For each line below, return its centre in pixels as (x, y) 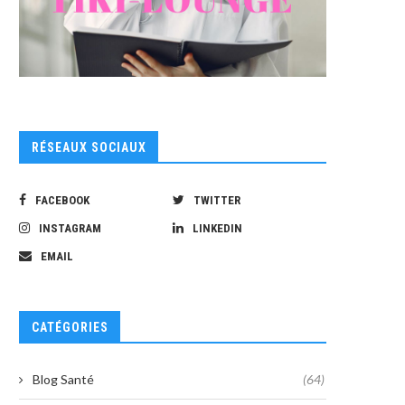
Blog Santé (63, 380)
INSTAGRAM (70, 229)
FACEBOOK (62, 201)
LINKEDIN (217, 229)
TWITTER (217, 201)
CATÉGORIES (70, 328)
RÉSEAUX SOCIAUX (89, 148)
